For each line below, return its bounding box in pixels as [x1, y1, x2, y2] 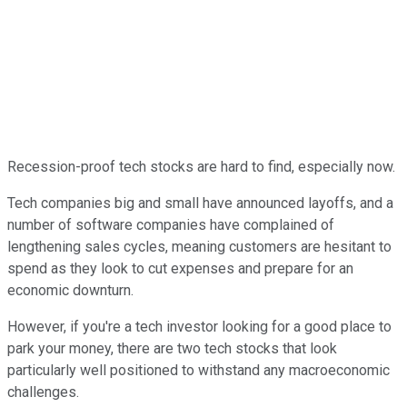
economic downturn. [7, 281, 137, 299]
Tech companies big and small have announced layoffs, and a [7, 194, 393, 212]
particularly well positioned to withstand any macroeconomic [7, 361, 390, 379]
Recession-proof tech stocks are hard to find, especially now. [7, 157, 395, 175]
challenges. [7, 382, 79, 401]
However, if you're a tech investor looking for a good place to [7, 317, 392, 335]
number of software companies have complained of [7, 215, 334, 233]
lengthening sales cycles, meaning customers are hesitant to [7, 237, 392, 255]
